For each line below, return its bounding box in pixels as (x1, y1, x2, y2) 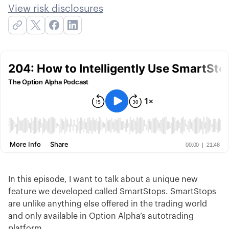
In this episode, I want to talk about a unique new (8, 175, 198, 184)
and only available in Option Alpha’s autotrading (8, 212, 194, 220)
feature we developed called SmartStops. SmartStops (8, 188, 216, 196)
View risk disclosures (8, 4, 103, 13)
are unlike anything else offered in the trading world (8, 200, 207, 208)
